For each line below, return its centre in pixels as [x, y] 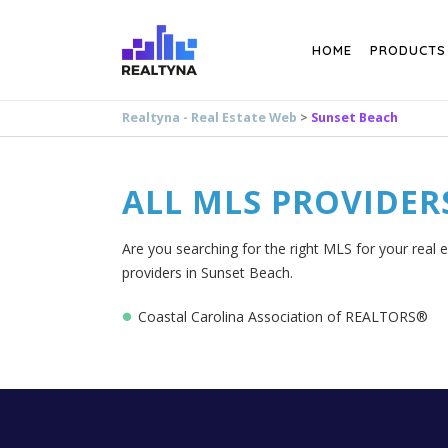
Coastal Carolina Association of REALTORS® [283, 316]
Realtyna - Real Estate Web [209, 117]
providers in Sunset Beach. [207, 272]
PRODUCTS [408, 50]
